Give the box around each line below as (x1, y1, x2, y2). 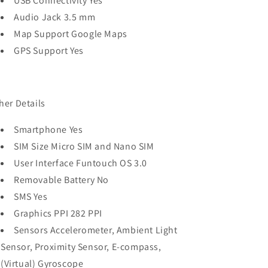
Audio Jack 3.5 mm (14, 11, 96, 23)
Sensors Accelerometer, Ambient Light (14, 224, 178, 236)
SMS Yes (14, 190, 48, 203)
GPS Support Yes (14, 44, 84, 57)
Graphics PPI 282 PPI (14, 207, 102, 220)
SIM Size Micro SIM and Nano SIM (14, 140, 154, 153)
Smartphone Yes (14, 123, 83, 136)
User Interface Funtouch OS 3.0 (14, 157, 147, 169)
